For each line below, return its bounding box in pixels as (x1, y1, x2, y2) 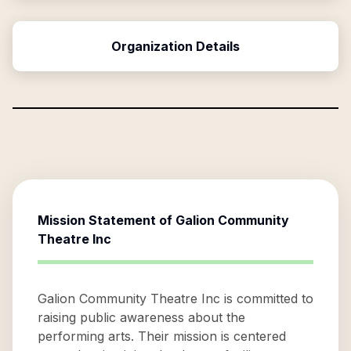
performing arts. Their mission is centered (38, 328, 286, 344)
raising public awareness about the (38, 309, 245, 325)
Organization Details (111, 38, 240, 54)
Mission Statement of (38, 212, 175, 228)
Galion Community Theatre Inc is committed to (38, 291, 313, 306)
